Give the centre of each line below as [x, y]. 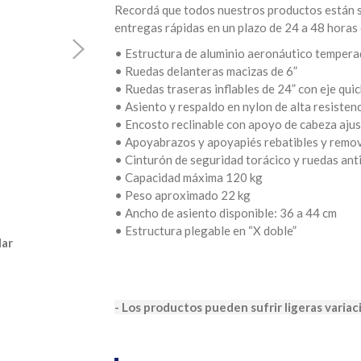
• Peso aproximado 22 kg [182, 195]
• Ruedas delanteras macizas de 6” [205, 71]
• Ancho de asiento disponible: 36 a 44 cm [225, 213]
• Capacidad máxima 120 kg [188, 177]
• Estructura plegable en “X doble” [205, 230]
